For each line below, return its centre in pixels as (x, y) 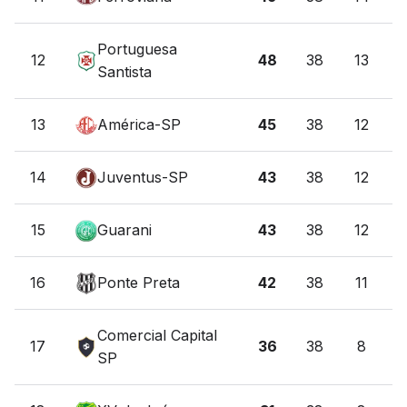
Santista (124, 72)
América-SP (139, 124)
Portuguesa (137, 49)
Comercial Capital (157, 335)
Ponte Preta (139, 283)
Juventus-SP (143, 177)
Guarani (124, 230)
